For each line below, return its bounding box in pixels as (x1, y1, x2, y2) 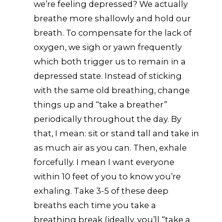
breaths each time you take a (34, 200, 157, 210)
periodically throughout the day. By (34, 113, 182, 124)
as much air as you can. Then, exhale (34, 142, 187, 153)
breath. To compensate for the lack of (34, 27, 192, 38)
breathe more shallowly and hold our (34, 13, 191, 23)
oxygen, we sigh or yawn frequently (34, 42, 182, 52)
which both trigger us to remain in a (34, 56, 186, 66)
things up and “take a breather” (34, 99, 168, 110)
